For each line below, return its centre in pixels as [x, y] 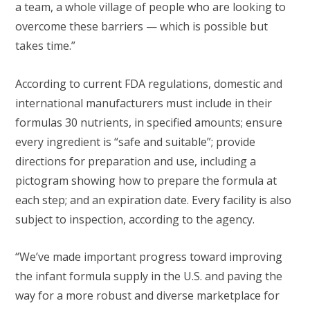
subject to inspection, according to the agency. [136, 219]
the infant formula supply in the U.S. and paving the [149, 276]
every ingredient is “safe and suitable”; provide [135, 142]
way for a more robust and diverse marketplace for [147, 296]
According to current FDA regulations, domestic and [149, 83]
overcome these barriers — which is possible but [142, 27]
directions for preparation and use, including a [136, 161]
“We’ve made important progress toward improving [149, 257]
